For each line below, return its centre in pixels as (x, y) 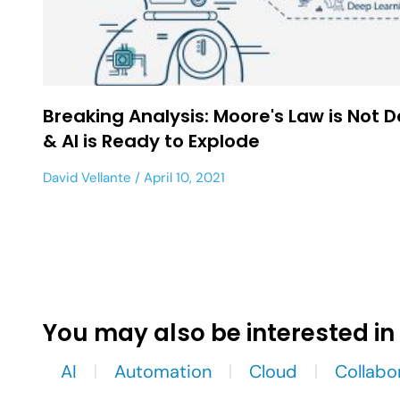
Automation (163, 371)
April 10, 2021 (183, 177)
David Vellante (87, 177)
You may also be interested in (219, 333)
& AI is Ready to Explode (151, 141)
